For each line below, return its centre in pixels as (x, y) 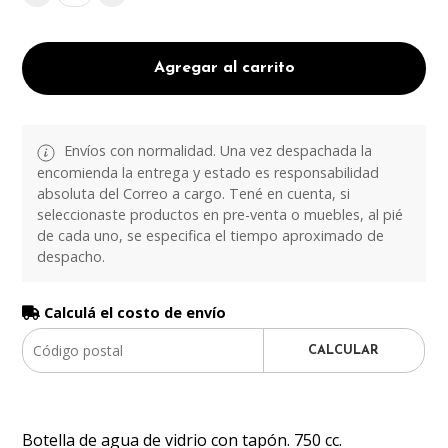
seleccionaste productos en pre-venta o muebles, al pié (220, 214)
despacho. (71, 256)
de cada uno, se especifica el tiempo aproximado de (211, 235)
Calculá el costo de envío (133, 312)
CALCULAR (344, 350)
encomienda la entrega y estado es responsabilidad (208, 172)
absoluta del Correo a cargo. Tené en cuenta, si (194, 193)
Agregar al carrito (224, 68)
